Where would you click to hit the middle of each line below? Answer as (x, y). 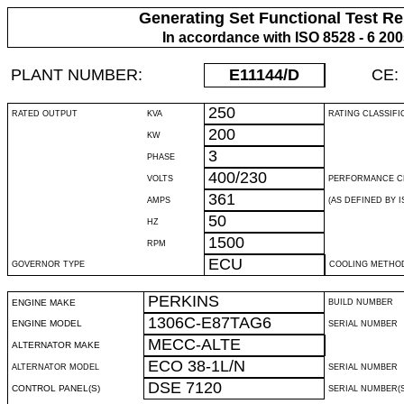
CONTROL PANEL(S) (56, 388)
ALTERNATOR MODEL (55, 367)
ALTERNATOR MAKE (56, 345)
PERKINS (184, 301)
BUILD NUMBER (361, 302)
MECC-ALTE (194, 344)
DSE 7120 (185, 388)
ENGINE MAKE (44, 303)
